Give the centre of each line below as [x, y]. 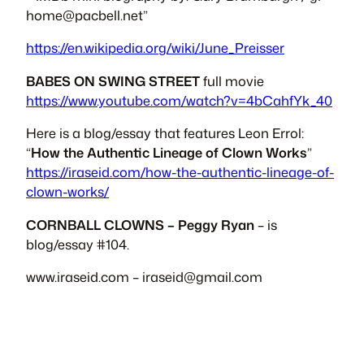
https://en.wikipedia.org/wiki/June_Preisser [155, 48]
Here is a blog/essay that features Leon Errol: [165, 133]
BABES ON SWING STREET [113, 80]
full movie [232, 80]
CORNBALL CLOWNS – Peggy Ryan [140, 224]
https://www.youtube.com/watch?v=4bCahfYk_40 [179, 100]
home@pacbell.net [84, 15]
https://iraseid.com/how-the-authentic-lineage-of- [180, 172]
